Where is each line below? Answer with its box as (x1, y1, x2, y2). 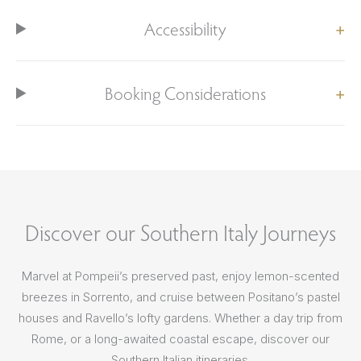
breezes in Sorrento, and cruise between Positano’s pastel (21, 288, 340, 305)
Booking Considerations (104, 81, 266, 105)
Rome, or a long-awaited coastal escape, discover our (31, 330, 330, 346)
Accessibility (144, 17, 226, 40)
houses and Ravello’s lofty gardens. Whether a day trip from (19, 309, 342, 326)
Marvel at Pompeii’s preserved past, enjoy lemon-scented (22, 268, 339, 284)
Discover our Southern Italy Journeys (25, 218, 336, 247)
